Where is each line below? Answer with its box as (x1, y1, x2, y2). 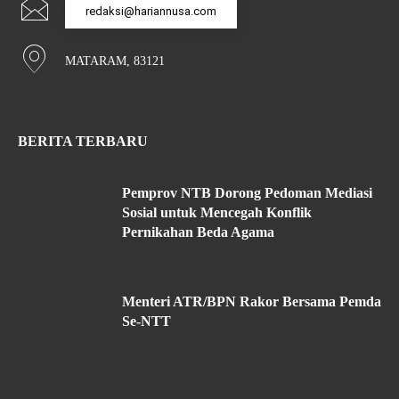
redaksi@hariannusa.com (85, 4, 216, 18)
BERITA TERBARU (18, 133, 148, 149)
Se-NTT (122, 313, 171, 329)
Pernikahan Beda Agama (122, 224, 274, 240)
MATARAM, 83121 (65, 53, 165, 68)
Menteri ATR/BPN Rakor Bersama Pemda (122, 293, 381, 309)
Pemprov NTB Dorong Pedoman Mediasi (122, 184, 372, 200)
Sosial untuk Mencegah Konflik (122, 204, 312, 220)
